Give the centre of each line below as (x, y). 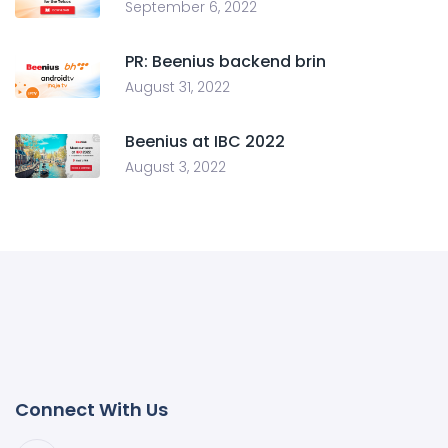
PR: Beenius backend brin (225, 61)
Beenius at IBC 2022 (205, 141)
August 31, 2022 (177, 86)
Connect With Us (91, 409)
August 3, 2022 (175, 166)
